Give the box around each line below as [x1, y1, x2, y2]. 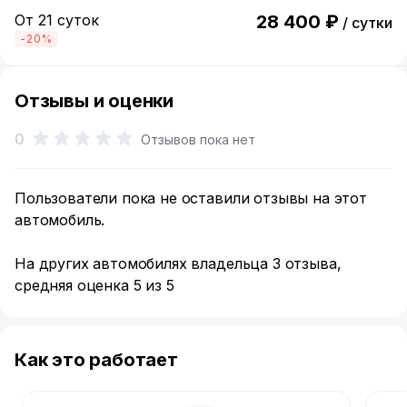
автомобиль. [15, 211, 105, 229]
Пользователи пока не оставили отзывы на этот [15, 189, 367, 207]
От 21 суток [15, 11, 99, 29]
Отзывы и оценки [15, 90, 174, 112]
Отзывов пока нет [140, 131, 255, 147]
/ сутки [342, 14, 392, 32]
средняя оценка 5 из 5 [15, 276, 174, 294]
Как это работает [15, 349, 178, 371]
